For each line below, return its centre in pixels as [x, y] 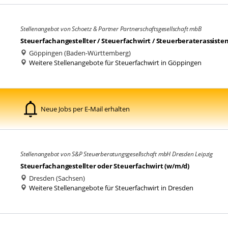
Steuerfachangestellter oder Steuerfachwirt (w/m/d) [105, 166]
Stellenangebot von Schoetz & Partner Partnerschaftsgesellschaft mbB [111, 29]
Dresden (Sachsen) [56, 178]
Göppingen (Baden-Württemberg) [79, 53]
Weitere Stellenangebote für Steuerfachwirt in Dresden [111, 188]
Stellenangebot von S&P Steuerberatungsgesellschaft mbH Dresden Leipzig [117, 154]
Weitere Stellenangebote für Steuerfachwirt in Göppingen [115, 63]
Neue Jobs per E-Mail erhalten [85, 109]
